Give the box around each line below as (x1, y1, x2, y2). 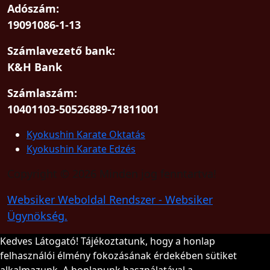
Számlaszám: (7, 86, 77, 100)
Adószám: (7, 1, 59, 16)
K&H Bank (7, 60, 62, 74)
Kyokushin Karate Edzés (27, 142, 136, 155)
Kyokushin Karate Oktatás (27, 128, 145, 141)
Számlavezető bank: (7, 43, 115, 58)
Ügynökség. (7, 209, 67, 223)
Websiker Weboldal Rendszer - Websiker (7, 192, 213, 207)
